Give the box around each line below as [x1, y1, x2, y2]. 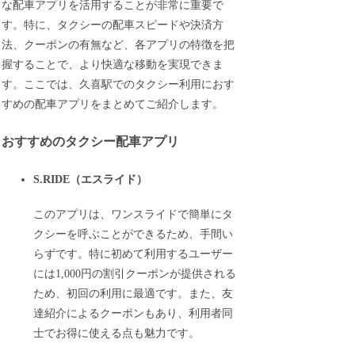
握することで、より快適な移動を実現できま [2, 59, 224, 71]
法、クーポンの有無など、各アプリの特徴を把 [2, 39, 235, 52]
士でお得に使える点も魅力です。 [33, 327, 200, 340]
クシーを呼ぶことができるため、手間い [33, 228, 234, 241]
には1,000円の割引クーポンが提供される [33, 268, 237, 281]
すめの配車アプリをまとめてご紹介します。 [2, 98, 224, 111]
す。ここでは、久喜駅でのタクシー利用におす [2, 78, 235, 91]
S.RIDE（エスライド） [33, 173, 148, 185]
